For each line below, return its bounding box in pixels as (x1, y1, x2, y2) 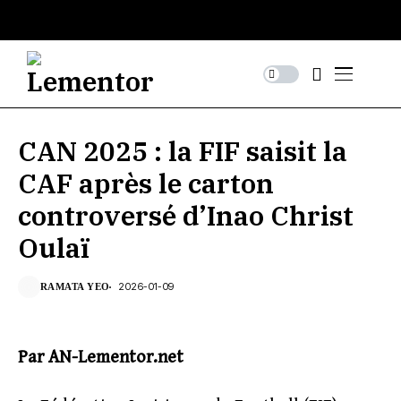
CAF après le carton (18, 166, 274, 200)
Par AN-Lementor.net (18, 347, 183, 368)
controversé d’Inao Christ (18, 198, 354, 233)
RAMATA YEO (40, 281, 110, 292)
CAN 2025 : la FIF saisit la (18, 133, 347, 168)
